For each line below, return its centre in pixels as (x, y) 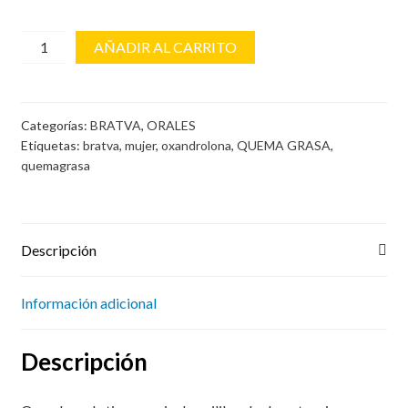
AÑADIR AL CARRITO (166, 46)
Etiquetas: (51, 145)
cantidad (50, 64)
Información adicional (88, 303)
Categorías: (55, 125)
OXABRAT (55, 41)
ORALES (171, 125)
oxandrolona (196, 145)
